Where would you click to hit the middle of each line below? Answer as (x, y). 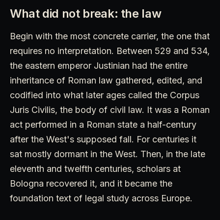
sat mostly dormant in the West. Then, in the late (108, 154)
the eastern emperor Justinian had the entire (99, 66)
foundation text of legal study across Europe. (101, 198)
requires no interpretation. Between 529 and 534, (110, 51)
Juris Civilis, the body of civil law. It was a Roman (110, 110)
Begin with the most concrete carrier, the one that (110, 36)
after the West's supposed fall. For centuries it (103, 139)
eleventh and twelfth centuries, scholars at (95, 169)
